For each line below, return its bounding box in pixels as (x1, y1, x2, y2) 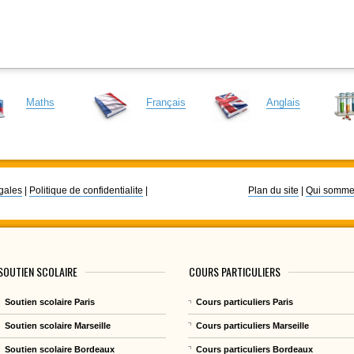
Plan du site (247, 184, 299, 196)
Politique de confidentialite (29, 184, 143, 196)
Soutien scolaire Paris (5, 296, 96, 307)
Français (145, 96, 186, 109)
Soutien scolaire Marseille (5, 320, 111, 330)
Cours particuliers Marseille (196, 320, 310, 330)
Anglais (265, 96, 300, 109)
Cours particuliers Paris (196, 296, 294, 307)
